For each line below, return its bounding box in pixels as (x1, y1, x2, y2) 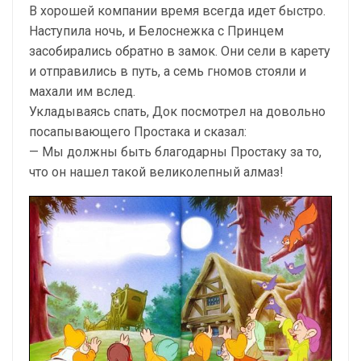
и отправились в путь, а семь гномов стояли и (29, 63, 306, 79)
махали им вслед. (29, 83, 135, 99)
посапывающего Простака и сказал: (29, 123, 247, 139)
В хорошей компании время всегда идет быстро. (29, 2, 326, 19)
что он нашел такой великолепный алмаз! (29, 164, 284, 180)
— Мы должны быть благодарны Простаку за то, (29, 143, 322, 160)
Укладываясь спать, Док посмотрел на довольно (29, 103, 326, 119)
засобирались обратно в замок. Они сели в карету (29, 43, 330, 59)
